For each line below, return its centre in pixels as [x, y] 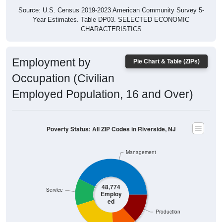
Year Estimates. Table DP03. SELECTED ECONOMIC [111, 20]
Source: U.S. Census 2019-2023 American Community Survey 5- [111, 10]
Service [55, 190]
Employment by [51, 63]
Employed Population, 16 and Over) [103, 94]
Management [141, 152]
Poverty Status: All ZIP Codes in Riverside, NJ [111, 129]
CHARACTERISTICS [111, 29]
